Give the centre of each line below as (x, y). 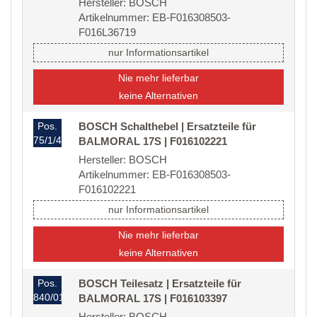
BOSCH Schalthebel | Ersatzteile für (167, 127)
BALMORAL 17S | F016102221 (153, 142)
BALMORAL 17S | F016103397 (153, 299)
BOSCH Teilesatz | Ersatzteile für (160, 284)
